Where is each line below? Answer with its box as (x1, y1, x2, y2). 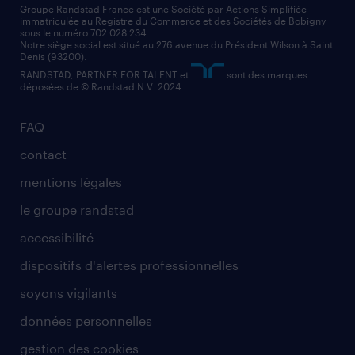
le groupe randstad (20, 201, 134, 217)
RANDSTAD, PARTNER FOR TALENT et (20, 68, 191, 80)
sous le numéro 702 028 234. (20, 26, 150, 38)
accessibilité (20, 229, 94, 245)
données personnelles (20, 312, 152, 328)
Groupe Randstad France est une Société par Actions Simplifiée (20, 2, 307, 14)
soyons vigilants (20, 284, 117, 300)
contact (20, 146, 67, 162)
